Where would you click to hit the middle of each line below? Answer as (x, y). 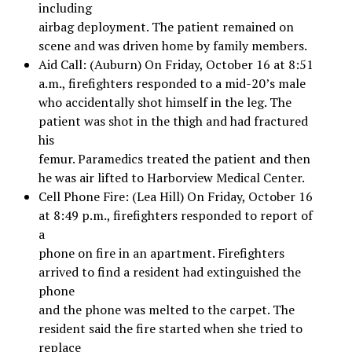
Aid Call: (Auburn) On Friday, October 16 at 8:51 (176, 64)
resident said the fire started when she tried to (170, 328)
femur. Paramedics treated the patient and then (174, 158)
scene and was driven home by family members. (172, 45)
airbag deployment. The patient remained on (166, 26)
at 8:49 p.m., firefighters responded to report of (175, 215)
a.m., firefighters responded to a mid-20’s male (172, 83)
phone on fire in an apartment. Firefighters (161, 253)
